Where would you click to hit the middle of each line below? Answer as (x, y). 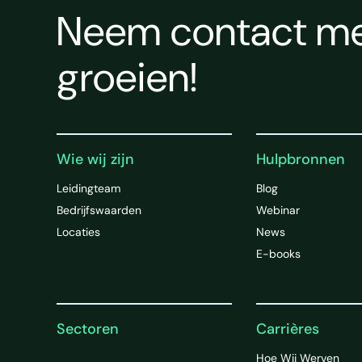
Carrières (287, 328)
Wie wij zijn (95, 159)
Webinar (278, 210)
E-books (278, 253)
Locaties (78, 232)
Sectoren (88, 328)
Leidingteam (88, 188)
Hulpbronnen (300, 159)
